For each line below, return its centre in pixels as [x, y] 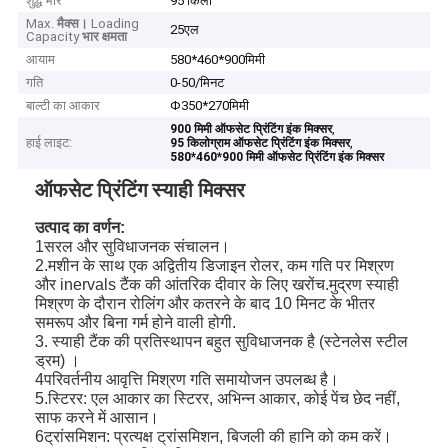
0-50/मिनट [197, 83]
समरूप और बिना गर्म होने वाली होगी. [136, 322]
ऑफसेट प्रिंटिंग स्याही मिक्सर [143, 189]
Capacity [53, 37]
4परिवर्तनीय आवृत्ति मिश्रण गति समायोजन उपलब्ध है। [187, 379]
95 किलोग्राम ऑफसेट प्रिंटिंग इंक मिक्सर [260, 143]
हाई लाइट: [49, 143]
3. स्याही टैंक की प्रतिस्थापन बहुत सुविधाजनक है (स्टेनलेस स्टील [222, 341]
